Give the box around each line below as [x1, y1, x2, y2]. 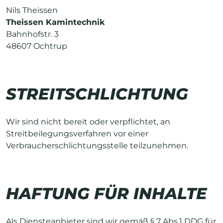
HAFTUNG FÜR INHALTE [6, 183, 207, 203]
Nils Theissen [6, 5, 58, 15]
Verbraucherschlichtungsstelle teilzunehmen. [6, 140, 188, 150]
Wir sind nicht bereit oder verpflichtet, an [6, 116, 170, 126]
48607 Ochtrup [6, 41, 67, 51]
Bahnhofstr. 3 [6, 29, 59, 39]
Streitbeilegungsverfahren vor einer [6, 128, 148, 138]
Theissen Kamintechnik [6, 17, 105, 27]
